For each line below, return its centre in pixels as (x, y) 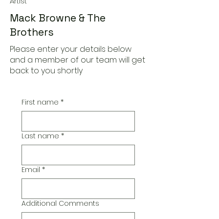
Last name (40, 136)
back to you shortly (46, 71)
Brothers (32, 32)
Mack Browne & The (58, 18)
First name (40, 102)
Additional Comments (60, 203)
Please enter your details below (71, 49)
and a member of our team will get (77, 60)
